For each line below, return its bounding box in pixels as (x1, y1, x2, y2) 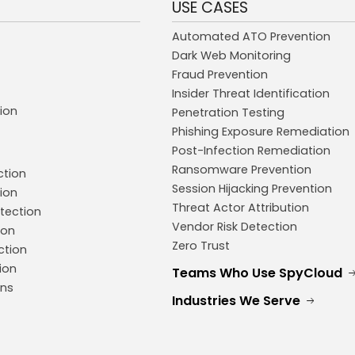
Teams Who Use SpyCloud (172, 264, 343, 283)
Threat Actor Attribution (172, 200, 310, 216)
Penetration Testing (172, 105, 285, 121)
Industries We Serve (172, 292, 301, 311)
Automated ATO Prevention (172, 29, 331, 45)
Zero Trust (172, 238, 231, 254)
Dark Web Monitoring (172, 48, 292, 64)
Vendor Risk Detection (172, 219, 298, 235)
